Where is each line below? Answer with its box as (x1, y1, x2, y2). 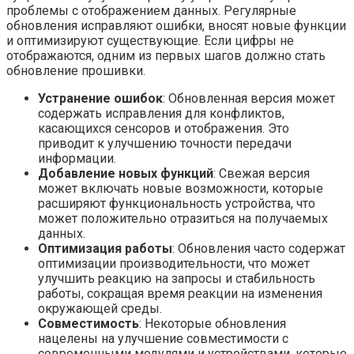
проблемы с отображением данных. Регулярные (6, 2, 296, 18)
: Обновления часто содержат (172, 240, 345, 256)
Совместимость (38, 315, 139, 331)
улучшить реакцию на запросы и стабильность (38, 270, 315, 286)
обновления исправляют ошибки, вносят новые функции (6, 17, 346, 33)
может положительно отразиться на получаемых (38, 210, 328, 226)
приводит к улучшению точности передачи (38, 135, 292, 151)
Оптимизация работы (38, 240, 172, 256)
